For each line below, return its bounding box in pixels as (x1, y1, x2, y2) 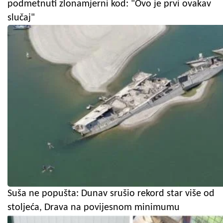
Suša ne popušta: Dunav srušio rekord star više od (7, 189, 215, 199)
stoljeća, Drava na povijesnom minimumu (7, 203, 180, 213)
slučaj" (7, 13, 35, 23)
